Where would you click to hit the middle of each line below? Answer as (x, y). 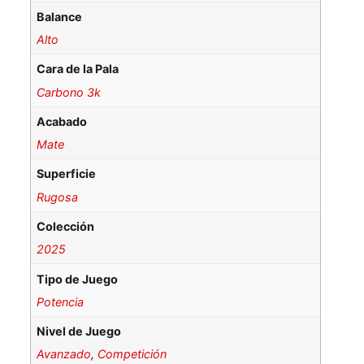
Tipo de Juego (78, 279)
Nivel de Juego (79, 331)
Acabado (62, 121)
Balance (60, 16)
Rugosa (58, 197)
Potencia (61, 301)
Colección (66, 227)
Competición (132, 354)
